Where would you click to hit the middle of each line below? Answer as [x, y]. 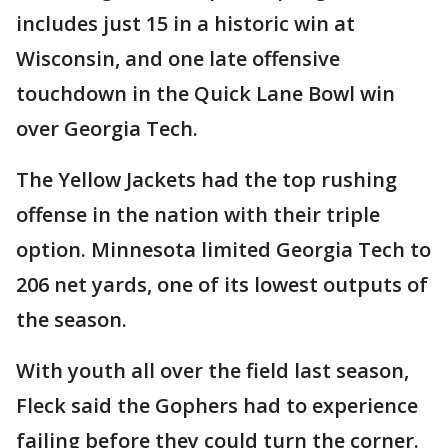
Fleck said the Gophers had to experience [217, 405]
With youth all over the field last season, [212, 370]
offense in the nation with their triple [198, 214]
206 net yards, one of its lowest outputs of [222, 284]
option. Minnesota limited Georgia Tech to [223, 249]
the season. [71, 319]
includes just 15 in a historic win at [185, 23]
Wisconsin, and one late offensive [178, 58]
